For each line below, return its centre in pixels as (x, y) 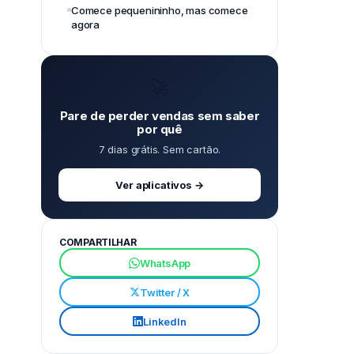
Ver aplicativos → (160, 185)
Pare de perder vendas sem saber (160, 116)
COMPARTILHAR (98, 242)
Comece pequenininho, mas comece (160, 10)
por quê (160, 129)
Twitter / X (165, 292)
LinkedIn (165, 321)
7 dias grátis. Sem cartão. (160, 149)
